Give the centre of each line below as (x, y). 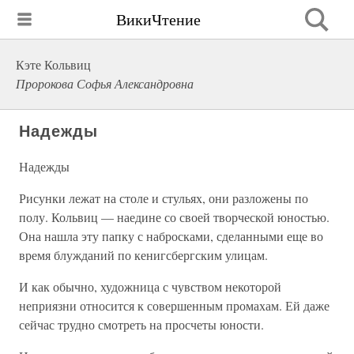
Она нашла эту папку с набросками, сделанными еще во (171, 236)
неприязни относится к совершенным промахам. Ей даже (174, 305)
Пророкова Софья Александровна (105, 83)
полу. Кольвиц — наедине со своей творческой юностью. (174, 217)
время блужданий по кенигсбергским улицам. (143, 255)
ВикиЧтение (158, 19)
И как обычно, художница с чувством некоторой (150, 286)
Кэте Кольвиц (53, 64)
